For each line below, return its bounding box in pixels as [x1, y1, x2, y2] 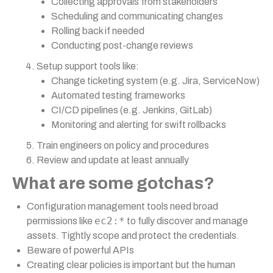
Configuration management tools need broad [27, 201, 218, 211]
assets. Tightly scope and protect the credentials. [27, 230, 239, 241]
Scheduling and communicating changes [51, 11, 223, 21]
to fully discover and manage [125, 216, 248, 226]
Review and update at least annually [37, 155, 189, 165]
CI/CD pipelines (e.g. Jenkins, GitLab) [51, 105, 212, 115]
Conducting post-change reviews [51, 40, 193, 51]
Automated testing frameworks [51, 90, 185, 101]
